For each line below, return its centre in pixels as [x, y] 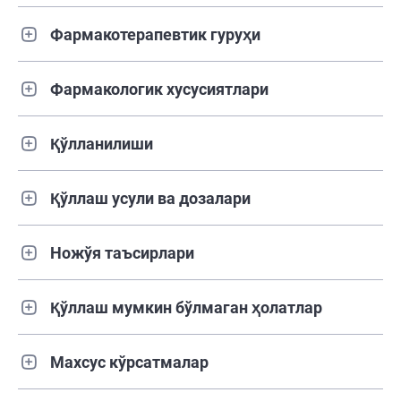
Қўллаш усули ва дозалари [150, 198]
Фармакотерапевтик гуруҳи [155, 34]
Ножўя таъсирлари [122, 252]
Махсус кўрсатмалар [129, 362]
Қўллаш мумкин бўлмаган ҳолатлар [186, 307]
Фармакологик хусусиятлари [159, 89]
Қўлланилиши [102, 143]
